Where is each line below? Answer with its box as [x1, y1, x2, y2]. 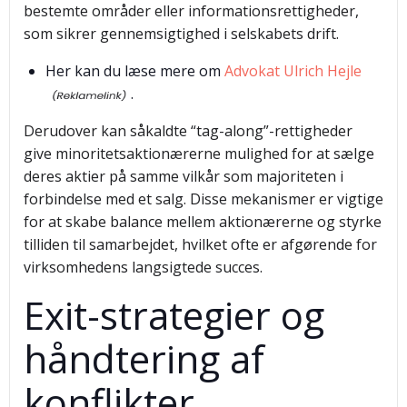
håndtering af [24, 333, 264, 384]
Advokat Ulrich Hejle [224, 61, 362, 81]
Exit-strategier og [24, 289, 324, 341]
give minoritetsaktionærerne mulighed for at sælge [24, 144, 374, 164]
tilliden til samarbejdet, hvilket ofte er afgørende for [24, 234, 377, 254]
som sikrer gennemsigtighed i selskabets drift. [24, 24, 339, 44]
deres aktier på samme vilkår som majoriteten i [24, 166, 343, 186]
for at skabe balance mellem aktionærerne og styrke [24, 212, 382, 232]
